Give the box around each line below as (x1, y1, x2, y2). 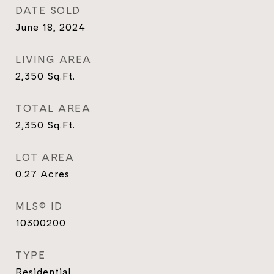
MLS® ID (15, 199, 63, 213)
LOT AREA (15, 150, 74, 165)
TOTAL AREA (15, 101, 91, 116)
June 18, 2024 (15, 20, 86, 34)
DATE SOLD (15, 3, 81, 18)
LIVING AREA (15, 52, 92, 67)
